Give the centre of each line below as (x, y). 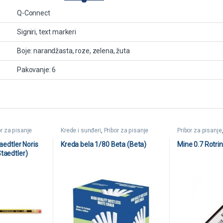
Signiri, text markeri (47, 32)
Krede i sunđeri (81, 130)
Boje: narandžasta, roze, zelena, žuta (73, 51)
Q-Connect (34, 13)
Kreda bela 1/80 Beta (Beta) (104, 144)
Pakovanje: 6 (37, 69)
